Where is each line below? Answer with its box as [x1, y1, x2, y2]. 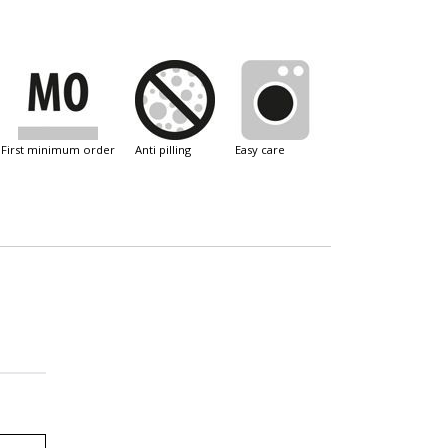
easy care [241, 142, 285, 157]
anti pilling [142, 142, 191, 157]
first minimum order [7, 142, 115, 157]
